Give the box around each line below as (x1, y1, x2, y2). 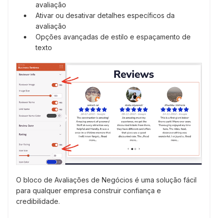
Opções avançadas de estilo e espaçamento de (36, 33, 191, 41)
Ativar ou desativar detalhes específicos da (36, 11, 175, 20)
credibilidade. (16, 197, 60, 205)
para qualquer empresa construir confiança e (16, 186, 161, 195)
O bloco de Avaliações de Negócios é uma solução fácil (16, 175, 197, 184)
